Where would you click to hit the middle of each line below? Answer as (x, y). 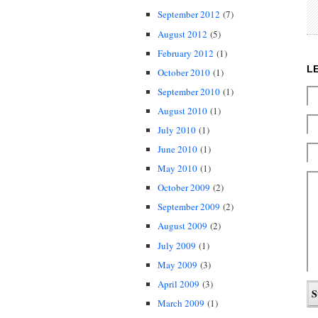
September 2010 (189, 91)
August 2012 (182, 34)
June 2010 (177, 149)
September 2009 (189, 207)
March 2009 (181, 303)
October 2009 (184, 188)
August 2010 (182, 110)
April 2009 (179, 284)
